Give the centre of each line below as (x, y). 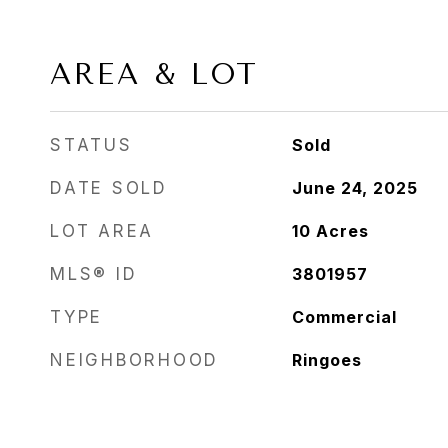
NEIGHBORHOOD (134, 360)
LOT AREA (102, 231)
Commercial (344, 317)
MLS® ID (94, 274)
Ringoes (326, 360)
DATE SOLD (109, 188)
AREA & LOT (154, 74)
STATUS (91, 145)
